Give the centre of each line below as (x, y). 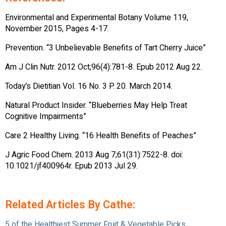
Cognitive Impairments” (46, 117)
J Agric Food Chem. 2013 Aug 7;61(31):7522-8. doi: (94, 155)
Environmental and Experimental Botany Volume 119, (97, 18)
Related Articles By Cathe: (70, 205)
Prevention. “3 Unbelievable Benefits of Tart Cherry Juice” (105, 48)
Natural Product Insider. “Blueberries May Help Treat (96, 106)
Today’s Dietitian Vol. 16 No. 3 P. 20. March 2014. (89, 87)
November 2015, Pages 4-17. (57, 29)
